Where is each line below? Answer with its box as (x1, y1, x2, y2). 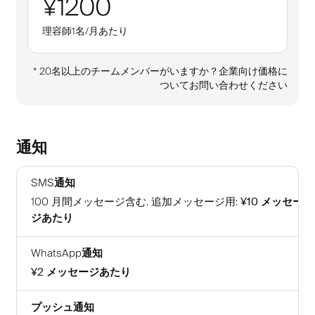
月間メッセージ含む (51, 193, 146, 211)
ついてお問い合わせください (160, 77, 288, 94)
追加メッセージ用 (151, 193, 236, 211)
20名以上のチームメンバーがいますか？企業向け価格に (39, 63, 288, 80)
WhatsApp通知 (31, 244, 103, 262)
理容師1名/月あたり (42, 22, 128, 40)
